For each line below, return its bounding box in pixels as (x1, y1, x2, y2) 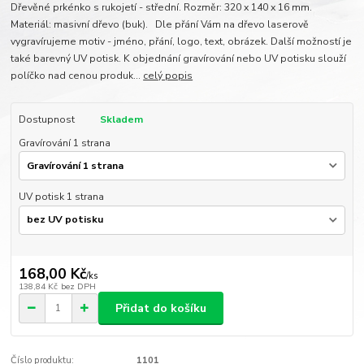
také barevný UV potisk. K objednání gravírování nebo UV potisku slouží (11, 52, 347, 66)
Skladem (99, 113, 143, 127)
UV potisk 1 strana (18, 190, 104, 204)
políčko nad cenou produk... (11, 69, 144, 83)
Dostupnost (18, 113, 75, 127)
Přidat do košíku (115, 300, 206, 316)
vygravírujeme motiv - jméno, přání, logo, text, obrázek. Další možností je (11, 35, 353, 49)
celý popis (143, 69, 193, 83)
